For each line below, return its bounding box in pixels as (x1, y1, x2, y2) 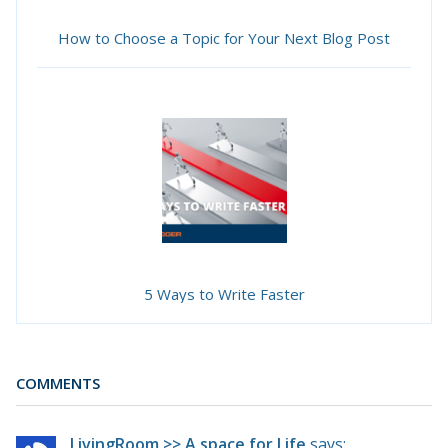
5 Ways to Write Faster (143, 284, 305, 305)
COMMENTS (16, 373, 100, 394)
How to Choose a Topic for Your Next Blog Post (58, 28, 390, 49)
